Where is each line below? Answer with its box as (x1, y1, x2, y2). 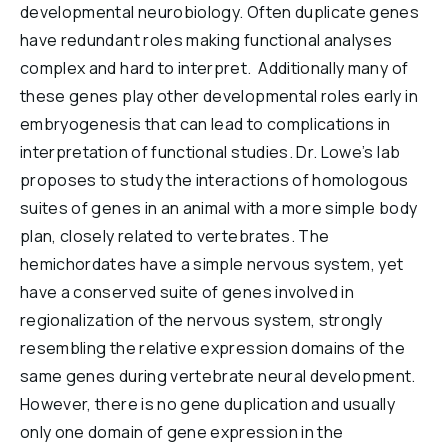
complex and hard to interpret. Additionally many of (20, 57, 409, 79)
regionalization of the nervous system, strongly (20, 309, 383, 331)
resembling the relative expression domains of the (20, 337, 406, 359)
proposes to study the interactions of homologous (20, 169, 409, 191)
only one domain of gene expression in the (20, 421, 344, 443)
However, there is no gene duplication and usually (20, 393, 396, 415)
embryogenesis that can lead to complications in (20, 113, 391, 135)
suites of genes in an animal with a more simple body (20, 197, 418, 219)
